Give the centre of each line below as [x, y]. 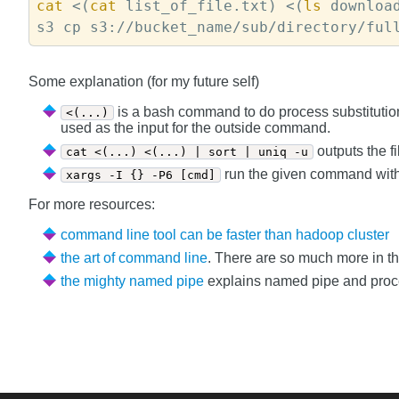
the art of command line [136, 258]
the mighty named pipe [134, 281]
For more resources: [92, 204]
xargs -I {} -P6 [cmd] [140, 175]
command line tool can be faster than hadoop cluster [228, 235]
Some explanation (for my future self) [144, 81]
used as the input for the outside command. [195, 128]
